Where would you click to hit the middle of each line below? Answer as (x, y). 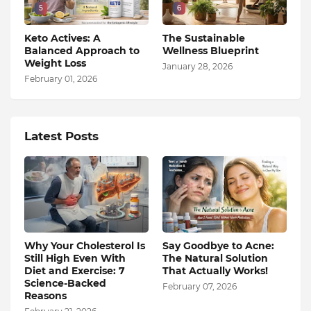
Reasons (45, 295)
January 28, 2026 (197, 66)
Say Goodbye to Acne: (218, 245)
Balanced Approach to (82, 50)
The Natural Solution (215, 258)
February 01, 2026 (61, 78)
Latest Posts (61, 136)
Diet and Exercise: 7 (75, 270)
